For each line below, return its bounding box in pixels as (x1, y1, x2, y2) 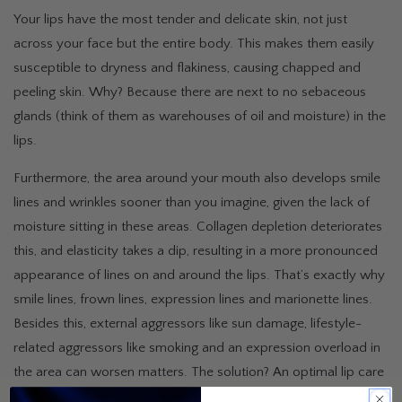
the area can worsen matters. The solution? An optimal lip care (13, 363, 384, 380)
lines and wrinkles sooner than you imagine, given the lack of (13, 194, 370, 210)
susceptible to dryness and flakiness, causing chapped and (13, 59, 361, 75)
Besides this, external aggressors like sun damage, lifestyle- (13, 315, 362, 331)
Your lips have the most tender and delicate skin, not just (13, 11, 347, 27)
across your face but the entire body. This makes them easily (13, 35, 374, 51)
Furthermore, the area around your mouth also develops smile (13, 170, 380, 186)
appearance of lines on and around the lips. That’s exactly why (13, 267, 385, 283)
